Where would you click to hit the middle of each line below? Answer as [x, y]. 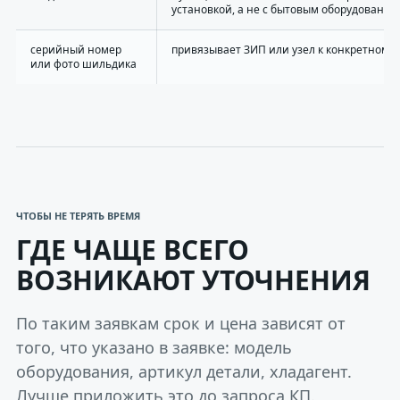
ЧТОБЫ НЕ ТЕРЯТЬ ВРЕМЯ [78, 216]
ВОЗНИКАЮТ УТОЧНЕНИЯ [193, 280]
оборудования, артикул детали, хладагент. [184, 371]
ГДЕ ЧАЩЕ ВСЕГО [133, 250]
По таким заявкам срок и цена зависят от [181, 323]
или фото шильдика [83, 64]
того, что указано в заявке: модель [154, 347]
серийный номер [76, 50]
